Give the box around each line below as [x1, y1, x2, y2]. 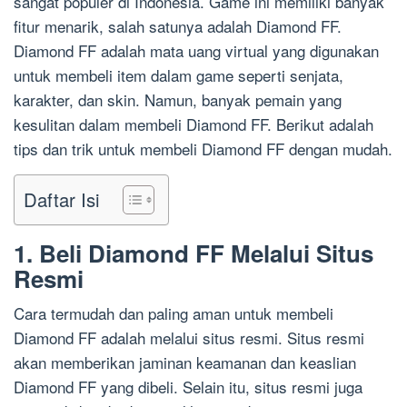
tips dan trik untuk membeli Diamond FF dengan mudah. [14, 137, 392, 160]
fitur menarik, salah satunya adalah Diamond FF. [14, 15, 342, 37]
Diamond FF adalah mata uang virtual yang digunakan [14, 39, 379, 62]
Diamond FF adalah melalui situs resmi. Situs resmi [14, 326, 364, 349]
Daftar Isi [24, 186, 100, 213]
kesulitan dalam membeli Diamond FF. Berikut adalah [14, 113, 373, 135]
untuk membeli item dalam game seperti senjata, [14, 64, 343, 86]
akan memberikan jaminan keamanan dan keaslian [14, 351, 356, 373]
